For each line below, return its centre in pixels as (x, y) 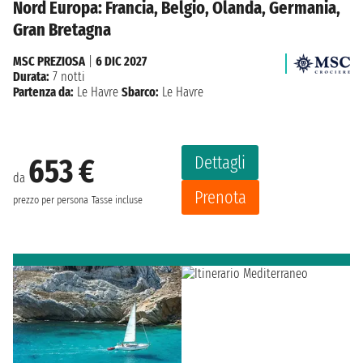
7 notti (67, 76)
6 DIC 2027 (121, 61)
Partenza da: (43, 92)
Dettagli (220, 162)
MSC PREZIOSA (49, 61)
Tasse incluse (117, 201)
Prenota (220, 197)
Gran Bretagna (62, 29)
